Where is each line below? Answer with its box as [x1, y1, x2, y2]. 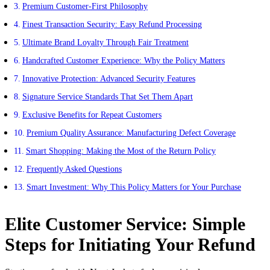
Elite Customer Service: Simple [5, 214, 245, 234]
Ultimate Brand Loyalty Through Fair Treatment [22, 37, 189, 48]
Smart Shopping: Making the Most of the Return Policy [25, 146, 216, 156]
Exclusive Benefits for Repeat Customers [22, 110, 162, 120]
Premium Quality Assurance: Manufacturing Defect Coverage [26, 128, 236, 138]
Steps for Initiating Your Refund [5, 234, 256, 255]
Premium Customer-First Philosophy [22, 1, 148, 11]
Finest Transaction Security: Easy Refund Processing [22, 19, 202, 30]
